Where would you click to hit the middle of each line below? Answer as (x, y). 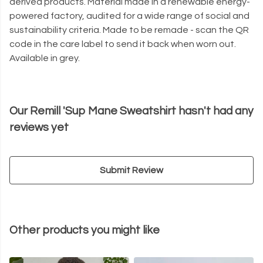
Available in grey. (45, 58)
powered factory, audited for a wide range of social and (129, 16)
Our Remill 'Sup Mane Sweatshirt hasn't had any (131, 111)
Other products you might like (85, 230)
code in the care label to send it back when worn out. (123, 44)
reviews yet (39, 128)
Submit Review (131, 171)
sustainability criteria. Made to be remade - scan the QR (129, 30)
